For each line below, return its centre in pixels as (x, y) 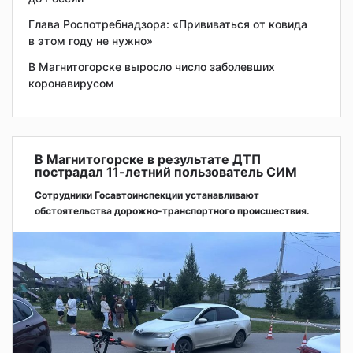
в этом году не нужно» (91, 41)
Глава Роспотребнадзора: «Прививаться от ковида (168, 24)
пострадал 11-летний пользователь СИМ (166, 172)
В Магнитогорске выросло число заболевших (152, 67)
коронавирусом (71, 84)
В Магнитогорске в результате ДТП (148, 160)
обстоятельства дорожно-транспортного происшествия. (172, 211)
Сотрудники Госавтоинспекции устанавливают (147, 195)
